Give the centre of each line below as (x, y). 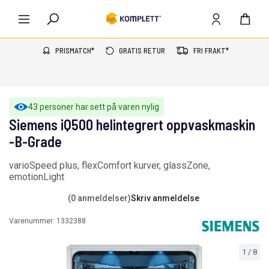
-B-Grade (35, 141)
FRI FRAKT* (211, 50)
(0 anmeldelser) (99, 198)
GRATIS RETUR (142, 50)
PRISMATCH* (74, 50)
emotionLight (37, 177)
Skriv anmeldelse (165, 198)
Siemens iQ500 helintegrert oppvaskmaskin (132, 125)
